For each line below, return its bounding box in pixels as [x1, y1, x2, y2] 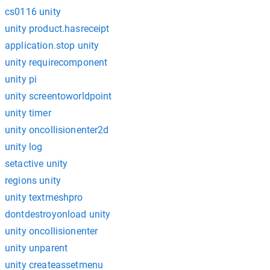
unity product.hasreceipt [5, 23, 110, 34]
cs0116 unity [5, 6, 61, 17]
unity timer [5, 107, 51, 119]
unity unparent [5, 242, 68, 254]
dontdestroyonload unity [5, 209, 111, 220]
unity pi [5, 74, 37, 85]
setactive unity [5, 158, 68, 169]
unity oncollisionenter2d [5, 124, 109, 136]
